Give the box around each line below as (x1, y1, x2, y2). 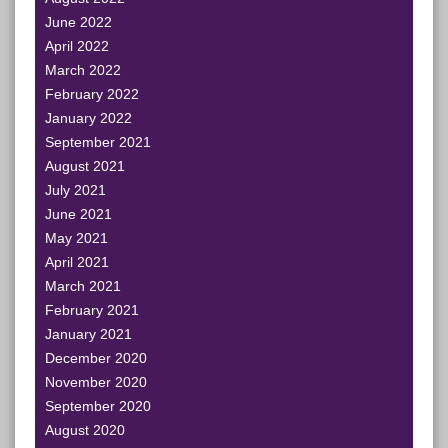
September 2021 (45, 134, 151, 150)
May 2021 (45, 230, 108, 246)
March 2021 (45, 278, 121, 294)
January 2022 (45, 110, 132, 126)
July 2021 (45, 182, 106, 198)
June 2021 (45, 206, 112, 222)
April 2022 (45, 38, 109, 54)
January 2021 (45, 326, 132, 342)
